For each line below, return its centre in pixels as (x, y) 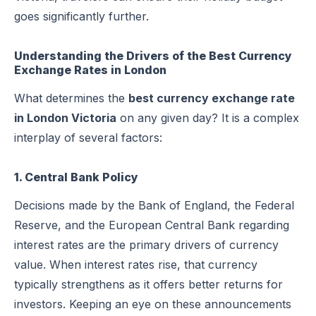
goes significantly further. (81, 16)
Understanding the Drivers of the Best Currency (153, 55)
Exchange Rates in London (90, 69)
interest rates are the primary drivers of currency (146, 244)
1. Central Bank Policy (76, 177)
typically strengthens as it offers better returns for (148, 284)
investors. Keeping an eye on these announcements (153, 304)
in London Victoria (65, 117)
